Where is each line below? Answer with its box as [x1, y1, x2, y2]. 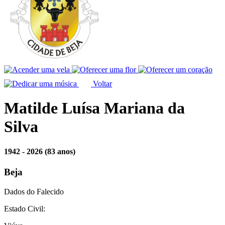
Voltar [91, 79, 112, 88]
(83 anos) [45, 147, 75, 156]
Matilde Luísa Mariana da [4, 99, 185, 118]
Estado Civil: [4, 204, 45, 213]
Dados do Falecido [4, 187, 64, 196]
